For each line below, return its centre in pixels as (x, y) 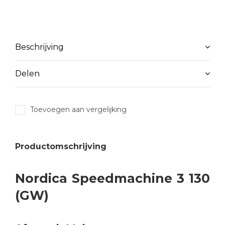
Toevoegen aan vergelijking (78, 109)
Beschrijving (39, 47)
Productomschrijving (61, 146)
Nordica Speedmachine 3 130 (113, 178)
